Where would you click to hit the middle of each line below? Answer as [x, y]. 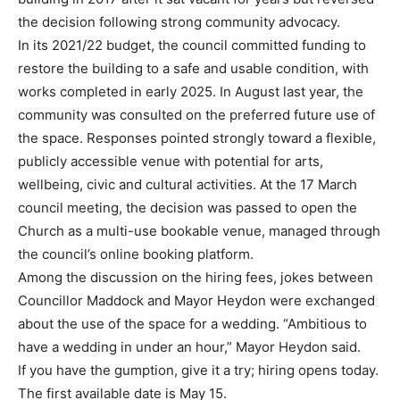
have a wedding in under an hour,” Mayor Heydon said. [189, 347]
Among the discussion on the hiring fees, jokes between [196, 278]
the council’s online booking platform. [136, 254]
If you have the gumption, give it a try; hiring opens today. [198, 371]
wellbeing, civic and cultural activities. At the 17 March [187, 185]
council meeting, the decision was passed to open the [187, 208]
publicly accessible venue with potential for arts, [171, 162]
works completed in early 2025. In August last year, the [191, 92]
